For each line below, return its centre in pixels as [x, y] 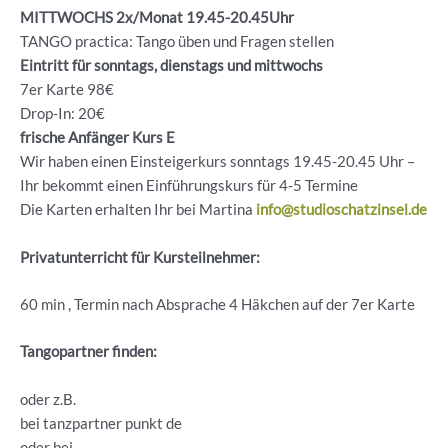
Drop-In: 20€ [62, 114]
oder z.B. [48, 399]
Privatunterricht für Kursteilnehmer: [140, 257]
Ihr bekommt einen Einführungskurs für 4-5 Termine [189, 186]
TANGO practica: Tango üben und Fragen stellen [177, 42]
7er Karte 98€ [67, 90]
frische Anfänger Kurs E [97, 138]
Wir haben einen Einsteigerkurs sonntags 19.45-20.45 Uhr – [217, 162]
